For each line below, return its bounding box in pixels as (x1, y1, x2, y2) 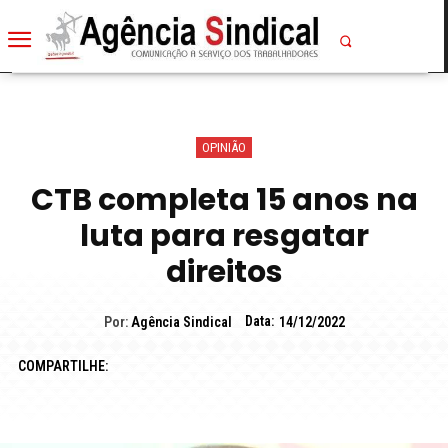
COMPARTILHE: (17, 357, 108, 374)
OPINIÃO (202, 139, 246, 155)
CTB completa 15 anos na (30, 178, 418, 221)
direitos (165, 250, 283, 293)
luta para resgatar (79, 214, 369, 257)
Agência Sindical (130, 314, 232, 331)
